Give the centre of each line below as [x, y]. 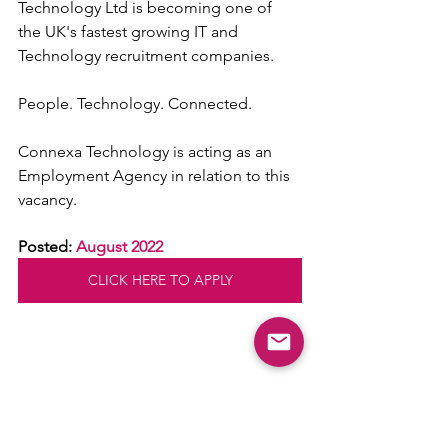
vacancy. [47, 199]
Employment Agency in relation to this [156, 175]
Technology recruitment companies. [146, 55]
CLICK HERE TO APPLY [160, 280]
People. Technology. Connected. [135, 103]
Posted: [47, 246]
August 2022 [119, 246]
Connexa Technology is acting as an [147, 151]
